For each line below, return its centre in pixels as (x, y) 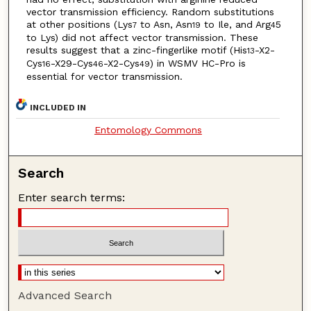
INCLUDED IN (58, 107)
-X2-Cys (121, 64)
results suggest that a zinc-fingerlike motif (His (136, 50)
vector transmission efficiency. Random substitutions (150, 12)
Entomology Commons (148, 129)
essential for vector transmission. (104, 77)
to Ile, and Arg (235, 25)
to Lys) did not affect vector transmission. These (142, 38)
